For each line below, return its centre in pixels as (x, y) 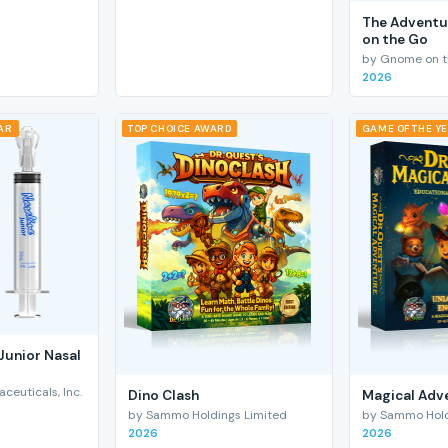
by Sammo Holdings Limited (208, 414)
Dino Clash (164, 395)
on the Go (394, 39)
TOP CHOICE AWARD (180, 129)
